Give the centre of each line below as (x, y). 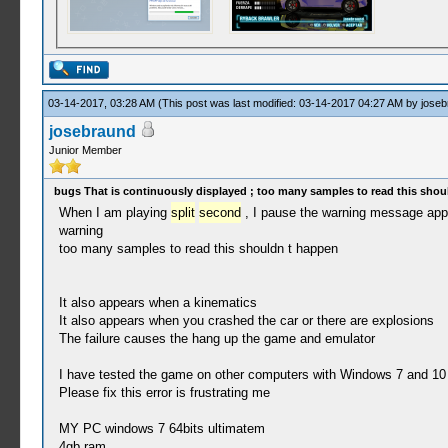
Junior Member (85, 150)
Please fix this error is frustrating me (164, 392)
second (219, 212)
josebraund (92, 131)
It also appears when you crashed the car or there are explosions (246, 320)
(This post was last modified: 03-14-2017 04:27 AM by (289, 103)
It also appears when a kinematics (157, 302)
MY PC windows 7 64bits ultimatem (161, 428)
